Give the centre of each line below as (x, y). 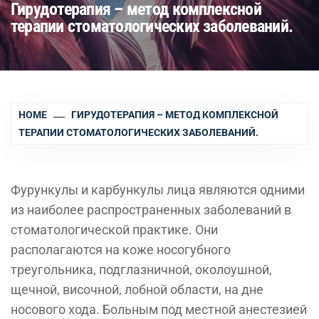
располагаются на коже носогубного (121, 250)
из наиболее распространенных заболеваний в (151, 210)
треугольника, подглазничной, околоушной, (141, 270)
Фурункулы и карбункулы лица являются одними (158, 190)
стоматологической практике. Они (114, 230)
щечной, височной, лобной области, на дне (137, 289)
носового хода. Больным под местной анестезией (159, 309)
